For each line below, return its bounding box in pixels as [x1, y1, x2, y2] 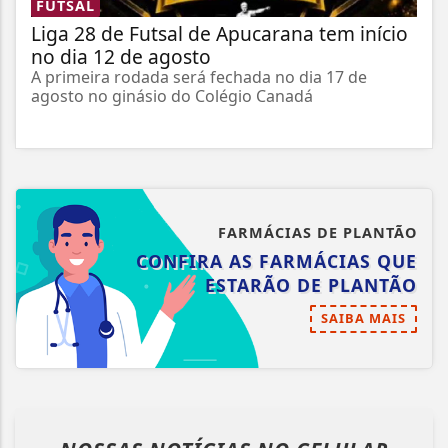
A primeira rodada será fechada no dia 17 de [31, 66, 367, 89]
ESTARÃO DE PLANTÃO [205, 273, 417, 298]
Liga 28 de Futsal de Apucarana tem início [31, 20, 408, 48]
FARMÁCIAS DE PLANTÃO [218, 223, 417, 243]
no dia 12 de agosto [31, 43, 211, 71]
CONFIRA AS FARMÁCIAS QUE [136, 249, 417, 274]
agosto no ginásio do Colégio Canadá [31, 85, 313, 108]
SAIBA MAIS [321, 309, 406, 328]
